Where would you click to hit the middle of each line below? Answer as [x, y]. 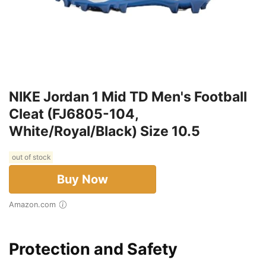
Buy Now [83, 180]
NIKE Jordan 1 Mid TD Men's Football [128, 97]
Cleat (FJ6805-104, [74, 114]
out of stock [31, 157]
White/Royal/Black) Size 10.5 [104, 132]
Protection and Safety [93, 249]
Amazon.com [35, 205]
